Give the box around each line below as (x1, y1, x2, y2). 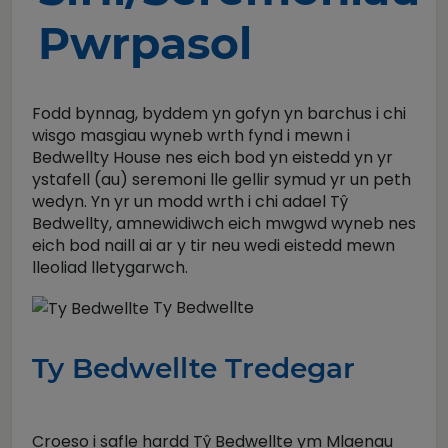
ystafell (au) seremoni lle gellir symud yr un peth (32, 168, 411, 191)
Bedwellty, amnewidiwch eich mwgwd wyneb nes (32, 212, 416, 235)
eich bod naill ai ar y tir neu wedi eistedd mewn (32, 234, 395, 257)
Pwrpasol (38, 16, 252, 70)
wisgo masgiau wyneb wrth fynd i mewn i (32, 124, 350, 147)
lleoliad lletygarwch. (32, 256, 188, 279)
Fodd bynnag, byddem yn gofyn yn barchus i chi (32, 102, 406, 125)
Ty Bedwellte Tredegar (32, 350, 355, 385)
